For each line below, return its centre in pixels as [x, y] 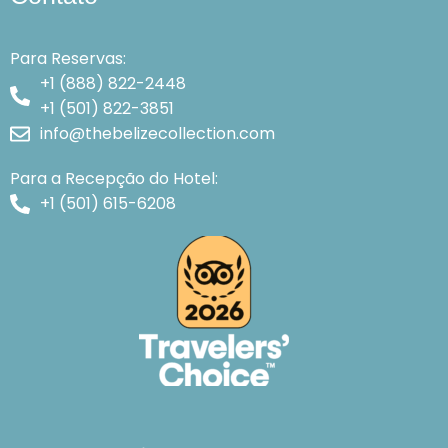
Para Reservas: [68, 59]
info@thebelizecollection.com [157, 134]
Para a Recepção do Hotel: [114, 179]
